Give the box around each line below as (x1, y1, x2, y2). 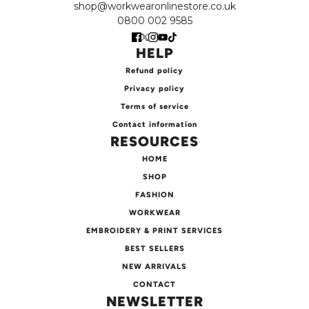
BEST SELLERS (124, 244, 185, 254)
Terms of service (120, 102, 189, 112)
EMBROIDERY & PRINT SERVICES (86, 226, 223, 236)
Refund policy (126, 66, 183, 76)
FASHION (134, 190, 175, 200)
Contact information (112, 120, 197, 130)
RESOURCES (110, 133, 199, 150)
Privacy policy (124, 84, 185, 94)
